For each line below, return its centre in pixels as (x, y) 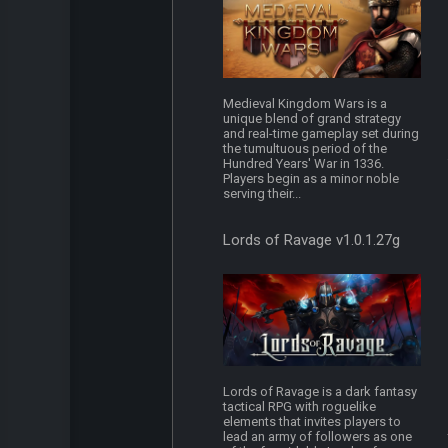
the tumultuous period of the (305, 149)
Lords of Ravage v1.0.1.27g (312, 240)
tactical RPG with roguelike (300, 407)
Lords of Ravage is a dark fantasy (320, 392)
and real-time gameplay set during (321, 134)
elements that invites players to (312, 422)
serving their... (262, 194)
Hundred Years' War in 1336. (304, 164)
